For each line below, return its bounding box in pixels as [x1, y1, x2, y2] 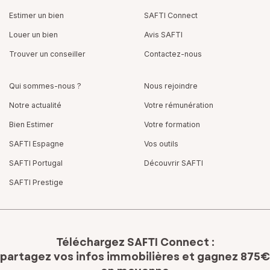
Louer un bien [9, 30, 58, 39]
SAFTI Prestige [9, 178, 63, 187]
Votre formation [144, 120, 200, 129]
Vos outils [144, 139, 178, 148]
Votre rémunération [144, 101, 213, 110]
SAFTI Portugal [9, 159, 63, 168]
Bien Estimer [9, 120, 54, 129]
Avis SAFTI [144, 30, 183, 39]
